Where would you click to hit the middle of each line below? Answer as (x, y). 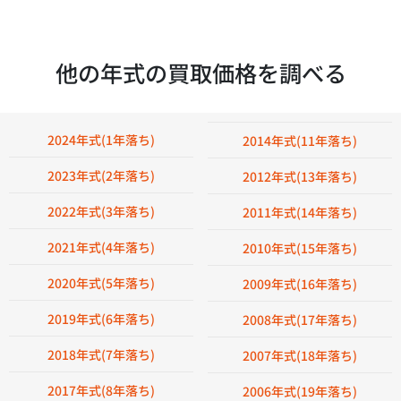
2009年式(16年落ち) (300, 284)
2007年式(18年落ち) (300, 355)
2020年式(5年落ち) (101, 283)
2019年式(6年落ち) (101, 319)
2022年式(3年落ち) (101, 211)
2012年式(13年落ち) (300, 176)
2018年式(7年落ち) (101, 354)
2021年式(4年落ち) (101, 247)
